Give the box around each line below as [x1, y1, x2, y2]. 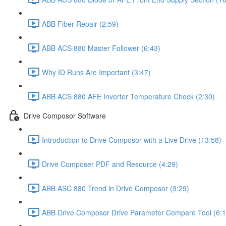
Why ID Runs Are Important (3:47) [42, 67, 151, 77]
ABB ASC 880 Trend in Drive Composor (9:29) [42, 183, 189, 193]
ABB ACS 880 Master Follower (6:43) [42, 42, 160, 53]
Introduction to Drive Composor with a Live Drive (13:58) [42, 134, 221, 145]
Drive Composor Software [24, 110, 106, 121]
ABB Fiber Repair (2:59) [42, 18, 119, 29]
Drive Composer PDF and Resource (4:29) [42, 158, 178, 169]
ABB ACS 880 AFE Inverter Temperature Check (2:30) [42, 91, 215, 101]
